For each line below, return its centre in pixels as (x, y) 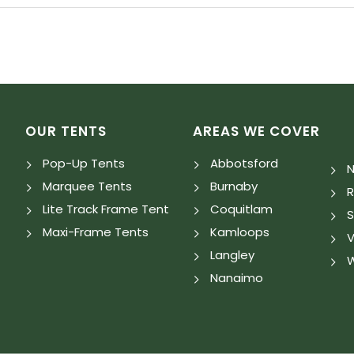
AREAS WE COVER (256, 132)
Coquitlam (241, 209)
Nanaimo (236, 278)
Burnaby (233, 186)
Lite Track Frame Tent (106, 209)
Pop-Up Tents (84, 164)
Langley (232, 255)
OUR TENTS (66, 132)
